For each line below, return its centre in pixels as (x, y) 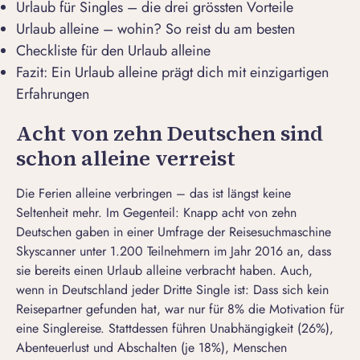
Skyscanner (46, 252)
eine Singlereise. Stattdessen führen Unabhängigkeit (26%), (175, 329)
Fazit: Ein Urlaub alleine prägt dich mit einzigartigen (172, 73)
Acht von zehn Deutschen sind (170, 134)
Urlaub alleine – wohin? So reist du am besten (155, 29)
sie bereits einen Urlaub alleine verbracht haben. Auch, (164, 271)
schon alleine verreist (126, 159)
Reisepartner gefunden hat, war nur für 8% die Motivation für (180, 309)
